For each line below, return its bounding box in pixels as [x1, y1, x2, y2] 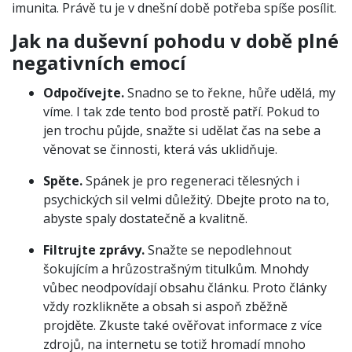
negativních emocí [12, 49, 186, 75]
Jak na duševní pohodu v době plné [12, 27, 339, 53]
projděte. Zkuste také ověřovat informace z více [43, 316, 322, 334]
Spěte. [43, 171, 82, 189]
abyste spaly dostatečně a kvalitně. [43, 209, 247, 227]
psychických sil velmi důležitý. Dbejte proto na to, [43, 190, 329, 208]
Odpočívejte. [43, 83, 124, 101]
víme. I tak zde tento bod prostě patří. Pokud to [43, 102, 320, 120]
